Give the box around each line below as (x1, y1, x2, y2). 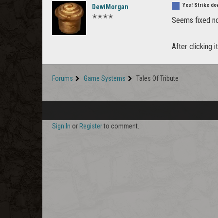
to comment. (102, 122, 139, 130)
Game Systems (84, 74, 126, 82)
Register (79, 122, 102, 130)
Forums (52, 74, 73, 82)
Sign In (52, 122, 71, 130)
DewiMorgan (92, 2, 128, 11)
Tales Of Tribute (136, 74, 179, 82)
